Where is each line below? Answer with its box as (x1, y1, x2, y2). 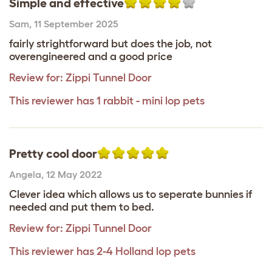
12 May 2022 (46, 168, 102, 180)
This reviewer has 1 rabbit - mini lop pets (9, 94, 205, 107)
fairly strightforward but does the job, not (9, 37, 212, 50)
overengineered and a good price (9, 50, 172, 63)
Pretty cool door (9, 146, 97, 160)
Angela (9, 168, 41, 180)
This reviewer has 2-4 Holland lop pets (9, 245, 195, 257)
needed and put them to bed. (9, 200, 154, 213)
